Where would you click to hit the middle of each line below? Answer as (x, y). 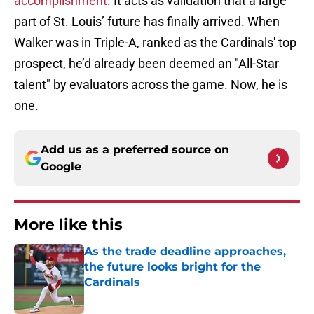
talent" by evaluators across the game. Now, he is (151, 85)
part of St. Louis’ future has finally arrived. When (147, 22)
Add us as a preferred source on (135, 150)
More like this (68, 225)
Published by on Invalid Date (144, 296)
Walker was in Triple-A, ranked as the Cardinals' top (155, 43)
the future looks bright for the (172, 267)
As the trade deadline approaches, (185, 252)
